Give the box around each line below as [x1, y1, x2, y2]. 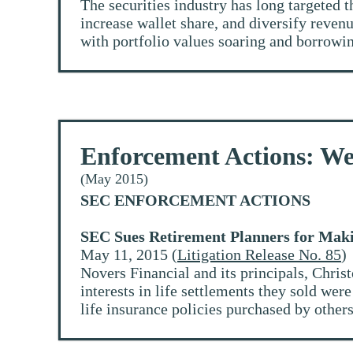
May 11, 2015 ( [80, 246, 177, 264]
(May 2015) [80, 171, 148, 188]
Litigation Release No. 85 [177, 246, 341, 264]
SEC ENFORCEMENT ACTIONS [80, 191, 310, 210]
